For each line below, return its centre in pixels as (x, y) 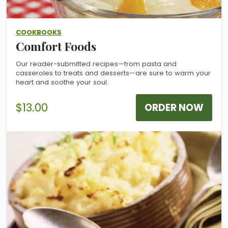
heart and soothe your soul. (62, 82)
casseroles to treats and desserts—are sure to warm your (113, 73)
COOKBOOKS (38, 33)
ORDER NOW (174, 108)
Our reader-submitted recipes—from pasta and (96, 64)
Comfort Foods (56, 46)
